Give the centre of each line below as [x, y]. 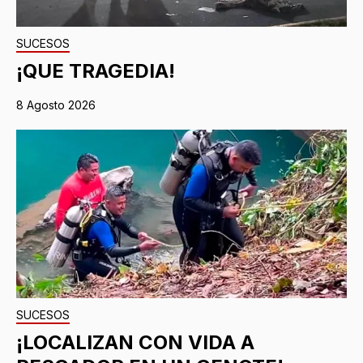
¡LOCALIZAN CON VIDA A [135, 343]
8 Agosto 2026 [56, 105]
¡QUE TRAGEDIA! [96, 71]
